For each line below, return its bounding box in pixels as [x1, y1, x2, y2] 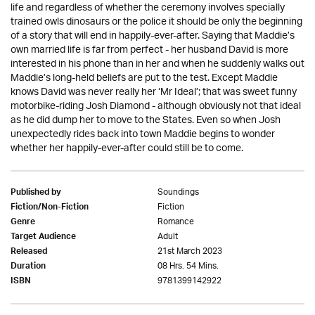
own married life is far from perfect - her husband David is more [11, 39, 288, 61]
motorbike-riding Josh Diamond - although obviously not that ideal [11, 96, 301, 117]
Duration [11, 259, 46, 276]
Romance [157, 212, 194, 231]
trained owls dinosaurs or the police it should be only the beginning [11, 11, 302, 33]
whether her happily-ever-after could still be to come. [11, 138, 243, 160]
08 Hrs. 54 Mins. [157, 257, 219, 276]
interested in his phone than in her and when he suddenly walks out [11, 53, 304, 75]
